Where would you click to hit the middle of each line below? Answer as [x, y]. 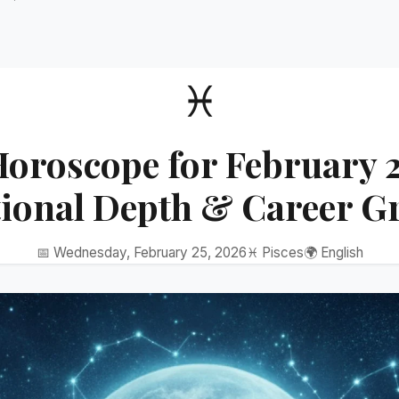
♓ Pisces [275, 253]
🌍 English [333, 253]
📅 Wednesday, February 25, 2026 [141, 253]
